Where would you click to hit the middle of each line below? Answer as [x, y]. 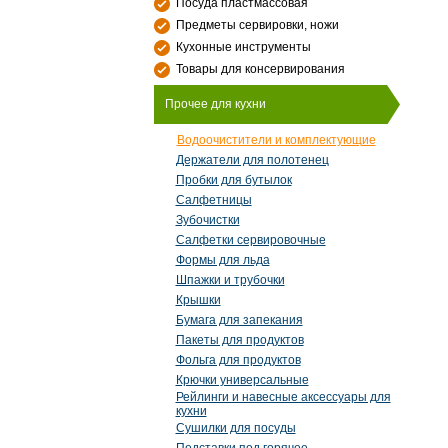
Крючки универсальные [242, 380]
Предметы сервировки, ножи [257, 25]
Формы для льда [222, 260]
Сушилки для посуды [235, 428]
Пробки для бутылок [233, 180]
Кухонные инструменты [243, 47]
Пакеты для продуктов [239, 340]
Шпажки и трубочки [230, 280]
